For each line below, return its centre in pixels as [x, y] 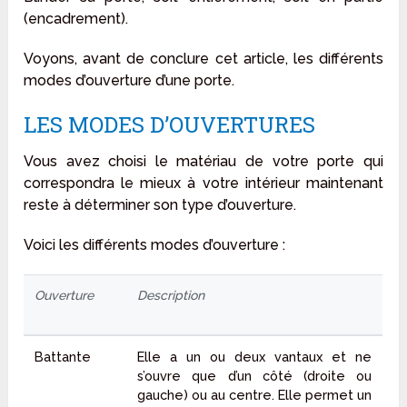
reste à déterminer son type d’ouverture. [160, 204]
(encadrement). [76, 18]
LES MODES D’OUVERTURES [170, 124]
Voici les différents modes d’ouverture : [155, 244]
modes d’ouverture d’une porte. [129, 80]
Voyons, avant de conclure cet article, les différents [203, 58]
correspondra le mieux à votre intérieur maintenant [203, 183]
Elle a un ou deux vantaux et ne [255, 356]
